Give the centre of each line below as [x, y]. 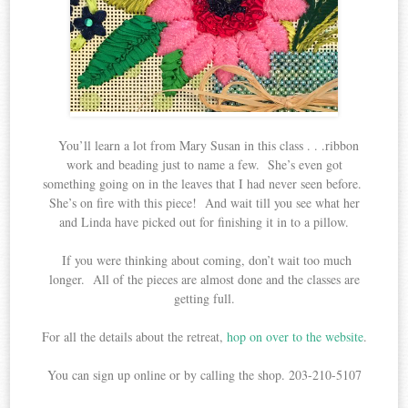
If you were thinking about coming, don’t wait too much [204, 260]
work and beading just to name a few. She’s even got [204, 164]
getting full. [204, 298]
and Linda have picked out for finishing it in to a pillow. [204, 221]
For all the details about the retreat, [134, 336]
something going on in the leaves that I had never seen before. [204, 183]
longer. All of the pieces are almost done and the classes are [204, 279]
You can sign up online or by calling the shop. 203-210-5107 [204, 374]
